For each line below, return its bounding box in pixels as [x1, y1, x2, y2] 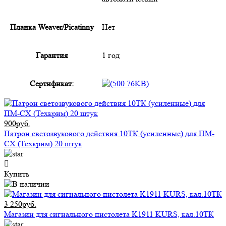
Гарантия [36, 50, 68, 60]
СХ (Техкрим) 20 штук [4, 139, 82, 148]
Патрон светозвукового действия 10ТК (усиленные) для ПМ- [4, 129, 214, 138]
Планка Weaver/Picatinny [10, 22, 94, 32]
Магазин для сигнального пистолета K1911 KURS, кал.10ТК [4, 209, 214, 219]
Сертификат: [30, 79, 74, 88]
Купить [4, 169, 29, 179]
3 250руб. [4, 199, 36, 209]
